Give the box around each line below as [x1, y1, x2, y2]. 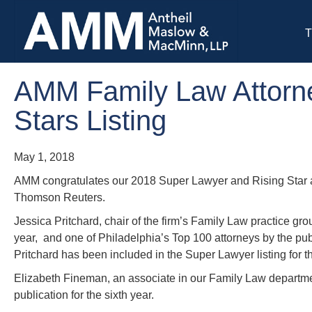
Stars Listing [14, 105, 166, 136]
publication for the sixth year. [14, 289, 154, 301]
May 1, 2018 [14, 151, 75, 163]
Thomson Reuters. [14, 192, 105, 203]
